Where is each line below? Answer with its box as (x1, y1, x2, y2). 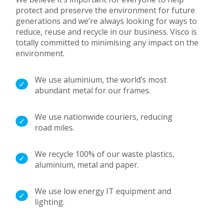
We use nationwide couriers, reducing (35, 111, 173, 122)
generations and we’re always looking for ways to (16, 15, 197, 26)
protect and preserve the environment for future (16, 4, 196, 16)
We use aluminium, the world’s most (35, 74, 167, 85)
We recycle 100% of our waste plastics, (35, 148, 175, 159)
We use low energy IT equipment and (35, 185, 172, 197)
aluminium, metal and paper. (35, 159, 139, 170)
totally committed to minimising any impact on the (16, 37, 199, 48)
